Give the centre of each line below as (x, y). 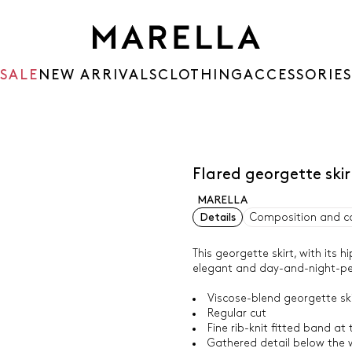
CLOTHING (201, 75)
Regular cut (236, 313)
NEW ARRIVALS (98, 75)
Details (217, 217)
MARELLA (222, 200)
